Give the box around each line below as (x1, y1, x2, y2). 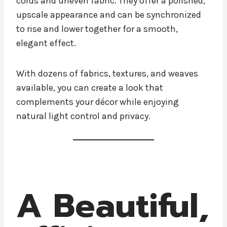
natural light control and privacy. (16, 110, 150, 122)
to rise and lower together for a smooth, (16, 23, 178, 34)
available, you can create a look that (16, 82, 163, 93)
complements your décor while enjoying (16, 96, 179, 107)
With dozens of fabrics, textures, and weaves (16, 67, 198, 79)
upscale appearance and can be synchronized (16, 9, 201, 20)
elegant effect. (16, 37, 76, 49)
